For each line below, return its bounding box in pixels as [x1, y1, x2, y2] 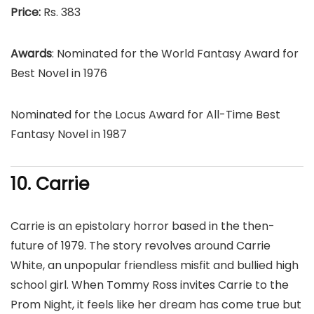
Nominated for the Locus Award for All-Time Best [11, 107, 280, 123]
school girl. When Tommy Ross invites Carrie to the [11, 277, 289, 293]
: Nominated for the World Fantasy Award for [52, 46, 299, 62]
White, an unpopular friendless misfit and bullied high [11, 257, 299, 273]
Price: [11, 4, 43, 20]
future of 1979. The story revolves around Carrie [11, 238, 271, 254]
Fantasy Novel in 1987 [11, 126, 127, 142]
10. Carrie [11, 172, 89, 196]
